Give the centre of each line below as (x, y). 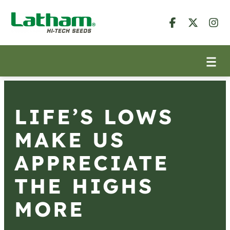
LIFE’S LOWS (94, 117)
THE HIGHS (84, 186)
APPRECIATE (92, 163)
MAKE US (70, 140)
